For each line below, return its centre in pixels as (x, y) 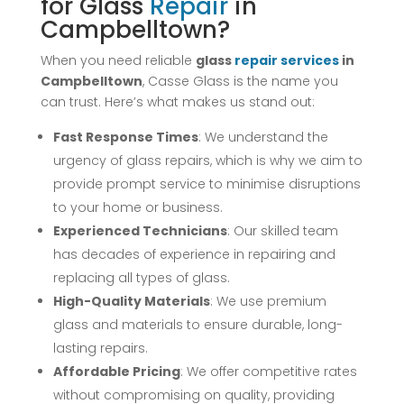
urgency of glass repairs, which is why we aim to (207, 160)
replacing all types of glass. (141, 277)
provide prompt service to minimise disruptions (207, 184)
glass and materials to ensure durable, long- (197, 324)
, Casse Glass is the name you (240, 81)
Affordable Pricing (116, 371)
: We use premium (268, 301)
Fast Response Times (125, 137)
